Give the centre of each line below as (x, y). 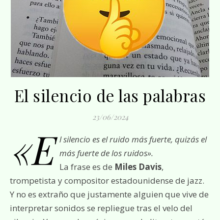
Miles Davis (138, 167)
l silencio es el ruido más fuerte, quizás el (133, 139)
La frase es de (87, 167)
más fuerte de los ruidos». (106, 153)
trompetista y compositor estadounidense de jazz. (107, 180)
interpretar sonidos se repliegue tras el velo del (101, 208)
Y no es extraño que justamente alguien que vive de (109, 194)
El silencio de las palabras (110, 95)
